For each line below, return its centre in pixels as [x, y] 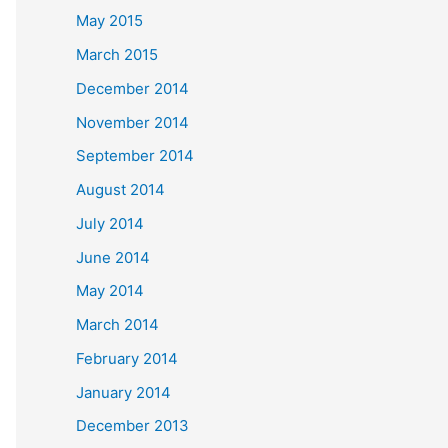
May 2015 [109, 21]
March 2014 [117, 324]
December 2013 [132, 426]
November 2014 [132, 122]
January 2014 [123, 392]
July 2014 [110, 223]
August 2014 [120, 189]
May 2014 [110, 291]
